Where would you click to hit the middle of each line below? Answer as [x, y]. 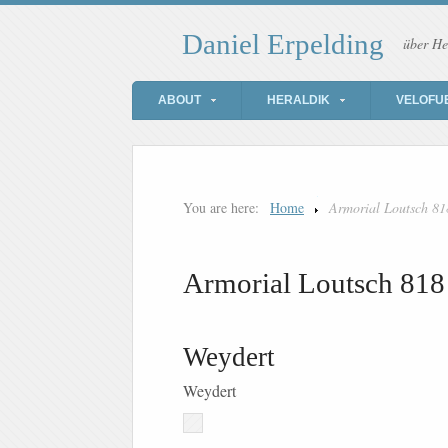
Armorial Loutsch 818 [314, 283]
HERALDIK [298, 100]
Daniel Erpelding [283, 44]
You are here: [221, 208]
